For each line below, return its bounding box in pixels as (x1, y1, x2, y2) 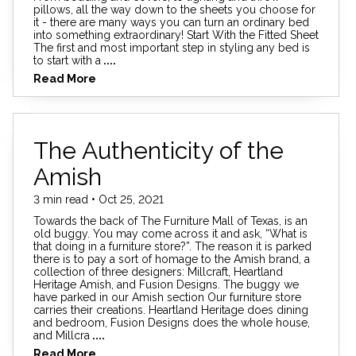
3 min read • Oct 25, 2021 (33, 192, 164, 206)
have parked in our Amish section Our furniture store (33, 291, 301, 304)
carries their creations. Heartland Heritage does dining (33, 304, 308, 317)
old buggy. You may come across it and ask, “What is (33, 227, 308, 241)
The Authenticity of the (33, 136, 284, 164)
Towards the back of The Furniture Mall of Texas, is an (33, 215, 308, 228)
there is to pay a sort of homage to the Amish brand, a (33, 253, 310, 266)
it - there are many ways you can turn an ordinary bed (33, 15, 309, 29)
